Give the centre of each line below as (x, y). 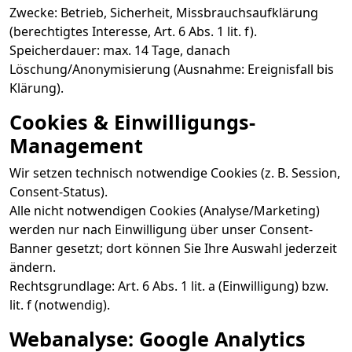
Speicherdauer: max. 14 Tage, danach (120, 50)
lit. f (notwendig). (60, 305)
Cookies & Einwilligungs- (132, 122)
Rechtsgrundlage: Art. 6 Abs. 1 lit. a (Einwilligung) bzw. (169, 286)
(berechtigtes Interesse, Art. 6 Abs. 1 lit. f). (133, 31)
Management (76, 145)
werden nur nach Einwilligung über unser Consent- (161, 229)
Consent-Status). (59, 192)
